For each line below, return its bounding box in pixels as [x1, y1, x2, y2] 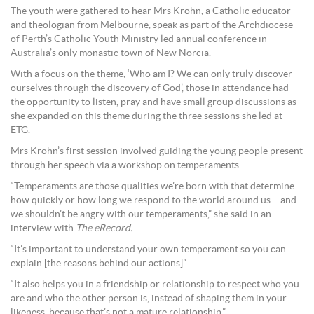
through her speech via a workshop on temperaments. [11, 160, 241, 170]
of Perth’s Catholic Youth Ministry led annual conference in [11, 34, 267, 44]
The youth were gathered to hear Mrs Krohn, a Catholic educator [11, 6, 291, 16]
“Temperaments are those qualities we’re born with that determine [11, 181, 294, 191]
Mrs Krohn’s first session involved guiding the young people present [11, 146, 303, 156]
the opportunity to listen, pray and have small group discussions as [11, 97, 296, 107]
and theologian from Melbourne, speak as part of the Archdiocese [11, 20, 293, 30]
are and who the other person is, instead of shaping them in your [11, 293, 287, 303]
